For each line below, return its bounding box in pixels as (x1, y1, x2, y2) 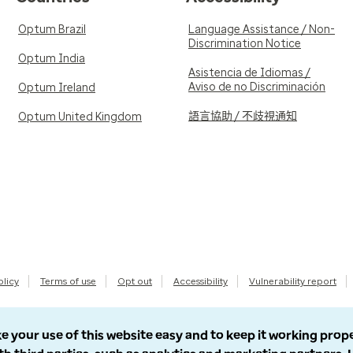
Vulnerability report (249, 276, 336, 287)
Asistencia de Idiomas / (188, 66, 310, 80)
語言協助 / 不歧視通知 (188, 110, 297, 123)
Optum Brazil (18, 23, 86, 36)
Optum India (18, 52, 85, 65)
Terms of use (40, 276, 96, 287)
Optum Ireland (18, 81, 95, 95)
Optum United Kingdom (18, 110, 142, 124)
